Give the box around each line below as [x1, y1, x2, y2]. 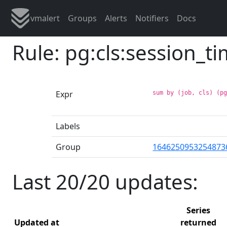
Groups [68, 13, 97, 24]
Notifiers [135, 13, 169, 24]
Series [186, 204, 210, 216]
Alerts [105, 13, 127, 24]
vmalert [30, 13, 60, 24]
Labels [56, 120, 80, 132]
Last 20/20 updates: [12, 167, 198, 196]
